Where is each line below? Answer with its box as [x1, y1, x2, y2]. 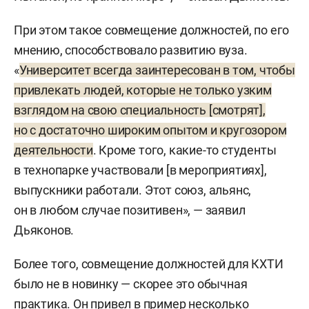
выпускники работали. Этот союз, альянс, [14, 182, 252, 197]
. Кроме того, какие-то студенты [92, 142, 277, 157]
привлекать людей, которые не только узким [14, 82, 272, 97]
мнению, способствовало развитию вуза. [14, 42, 248, 57]
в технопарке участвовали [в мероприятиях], [14, 162, 267, 177]
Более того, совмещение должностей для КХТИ [14, 256, 283, 271]
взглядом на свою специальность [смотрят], [14, 102, 266, 117]
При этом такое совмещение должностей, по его [14, 22, 290, 37]
